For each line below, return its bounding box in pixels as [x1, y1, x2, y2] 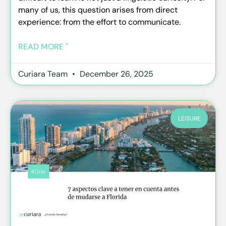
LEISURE [178, 114, 201, 123]
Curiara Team [18, 69, 70, 80]
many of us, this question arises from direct [18, 5, 178, 16]
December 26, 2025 [78, 69, 153, 80]
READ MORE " [18, 41, 68, 52]
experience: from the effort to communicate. [18, 17, 181, 28]
